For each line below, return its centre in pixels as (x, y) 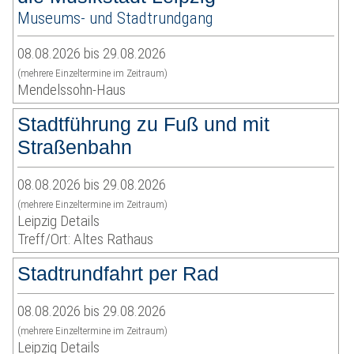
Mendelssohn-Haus (72, 90)
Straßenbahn (75, 147)
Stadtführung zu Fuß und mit (144, 124)
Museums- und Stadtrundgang (116, 18)
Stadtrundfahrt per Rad (119, 274)
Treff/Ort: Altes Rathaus (86, 239)
